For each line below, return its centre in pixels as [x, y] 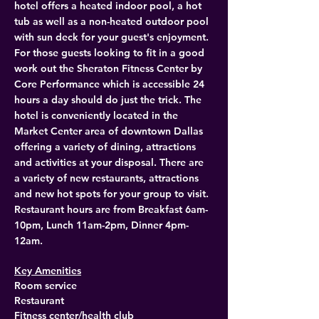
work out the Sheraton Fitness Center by [110, 68]
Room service [46, 286]
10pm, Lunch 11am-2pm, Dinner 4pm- [101, 225]
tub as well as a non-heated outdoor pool [113, 21]
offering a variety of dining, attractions [106, 147]
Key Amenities [48, 271]
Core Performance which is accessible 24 [111, 84]
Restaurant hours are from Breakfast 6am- [111, 209]
